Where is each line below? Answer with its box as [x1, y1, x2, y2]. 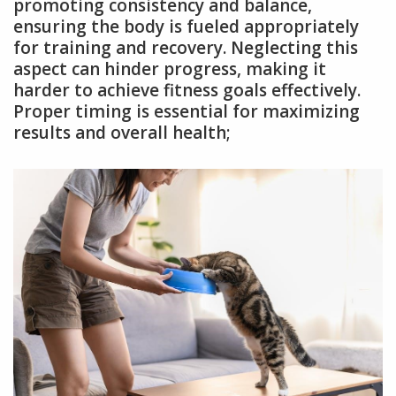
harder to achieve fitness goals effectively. [13, 79, 361, 103]
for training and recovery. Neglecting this [13, 36, 358, 60]
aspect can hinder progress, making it [13, 57, 326, 81]
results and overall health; [13, 121, 231, 145]
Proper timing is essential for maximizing [13, 100, 360, 124]
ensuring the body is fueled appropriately [13, 15, 359, 39]
